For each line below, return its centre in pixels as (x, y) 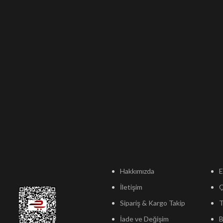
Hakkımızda (137, 171)
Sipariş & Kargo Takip (153, 203)
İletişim (131, 187)
